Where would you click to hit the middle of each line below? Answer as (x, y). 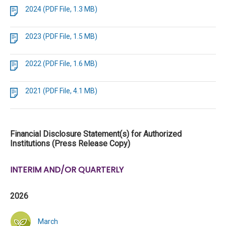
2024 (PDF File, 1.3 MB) (61, 9)
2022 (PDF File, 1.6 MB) (61, 64)
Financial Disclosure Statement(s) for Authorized (96, 134)
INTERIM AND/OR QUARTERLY (67, 170)
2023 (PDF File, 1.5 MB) (61, 36)
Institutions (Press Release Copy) (70, 144)
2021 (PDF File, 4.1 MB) (61, 91)
